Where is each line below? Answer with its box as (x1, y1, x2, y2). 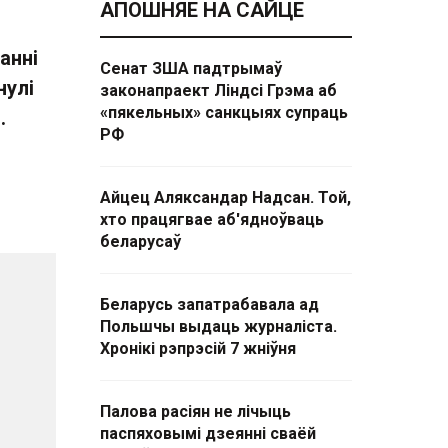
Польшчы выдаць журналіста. (100, 317, 337, 336)
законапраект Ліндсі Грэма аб (100, 81, 337, 100)
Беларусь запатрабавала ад (100, 295, 319, 314)
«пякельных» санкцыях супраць (100, 103, 348, 122)
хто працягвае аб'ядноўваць (100, 210, 324, 229)
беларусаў (100, 232, 181, 251)
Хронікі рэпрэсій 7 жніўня (100, 339, 296, 358)
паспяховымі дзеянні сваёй (100, 424, 316, 443)
